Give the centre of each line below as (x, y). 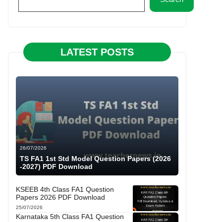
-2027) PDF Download (56, 166)
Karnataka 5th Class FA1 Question (70, 216)
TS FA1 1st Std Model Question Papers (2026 (95, 158)
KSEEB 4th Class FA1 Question (65, 189)
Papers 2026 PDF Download (60, 197)
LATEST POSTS (97, 52)
